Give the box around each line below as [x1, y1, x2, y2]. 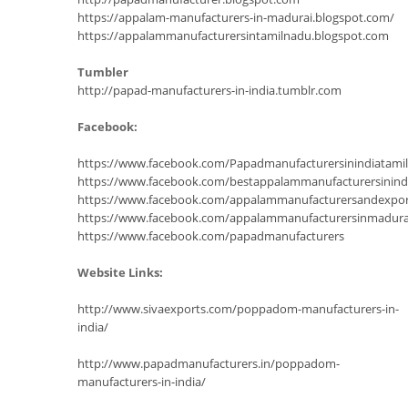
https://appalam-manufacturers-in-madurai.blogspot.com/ [77, 9, 394, 25]
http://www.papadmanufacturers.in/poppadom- [77, 355, 340, 372]
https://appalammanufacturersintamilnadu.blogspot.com [77, 27, 389, 44]
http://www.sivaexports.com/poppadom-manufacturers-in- [77, 301, 399, 317]
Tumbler [77, 64, 128, 80]
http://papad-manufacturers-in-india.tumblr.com [77, 82, 342, 98]
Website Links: [77, 264, 163, 280]
